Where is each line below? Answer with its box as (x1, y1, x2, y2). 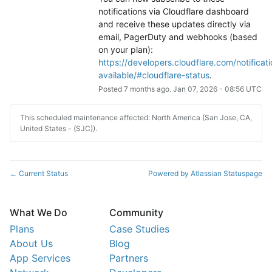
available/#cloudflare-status (98, 70, 209, 81)
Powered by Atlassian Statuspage (148, 169, 262, 178)
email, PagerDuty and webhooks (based (98, 32, 257, 42)
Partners (109, 252, 148, 265)
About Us (10, 237, 53, 250)
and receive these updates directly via (98, 19, 251, 30)
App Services (10, 252, 70, 265)
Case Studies (109, 223, 169, 236)
